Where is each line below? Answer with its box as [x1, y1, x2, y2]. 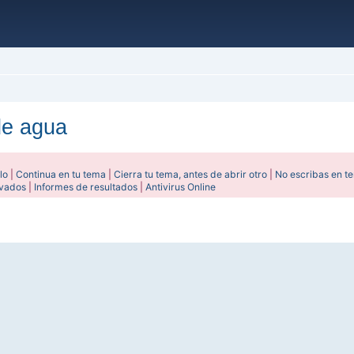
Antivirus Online [145, 181, 217, 193]
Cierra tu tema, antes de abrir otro [114, 168, 268, 180]
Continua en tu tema [16, 168, 107, 180]
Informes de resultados [34, 181, 138, 193]
